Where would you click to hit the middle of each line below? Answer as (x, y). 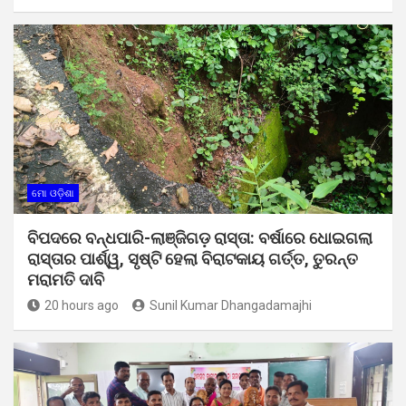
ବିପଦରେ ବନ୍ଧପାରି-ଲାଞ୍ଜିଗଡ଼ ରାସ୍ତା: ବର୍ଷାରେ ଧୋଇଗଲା (200, 237)
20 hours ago (82, 305)
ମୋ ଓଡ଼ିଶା (53, 193)
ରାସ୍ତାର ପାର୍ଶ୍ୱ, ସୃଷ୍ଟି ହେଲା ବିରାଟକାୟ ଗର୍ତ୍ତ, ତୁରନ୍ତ (193, 258)
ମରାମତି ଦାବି (66, 279)
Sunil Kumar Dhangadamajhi (231, 305)
